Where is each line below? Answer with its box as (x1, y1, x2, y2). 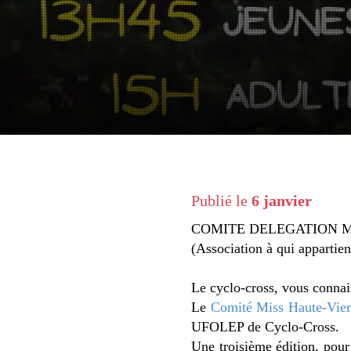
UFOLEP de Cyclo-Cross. (191, 319, 339, 335)
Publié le (191, 192, 251, 209)
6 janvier (251, 192, 312, 209)
